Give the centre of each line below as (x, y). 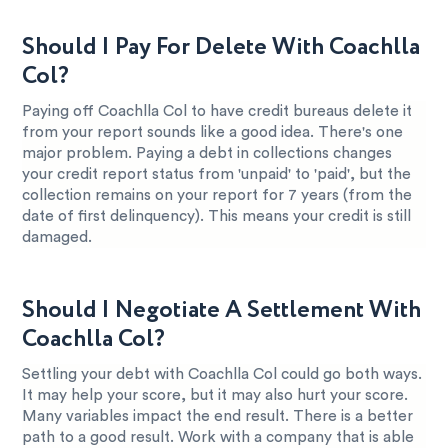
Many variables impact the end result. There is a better (218, 416)
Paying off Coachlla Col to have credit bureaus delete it (217, 111)
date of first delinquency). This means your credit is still (217, 216)
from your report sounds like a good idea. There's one (213, 132)
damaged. (57, 237)
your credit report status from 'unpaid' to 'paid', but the (217, 174)
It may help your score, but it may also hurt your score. (215, 395)
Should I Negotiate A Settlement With (222, 310)
